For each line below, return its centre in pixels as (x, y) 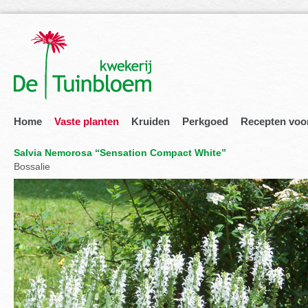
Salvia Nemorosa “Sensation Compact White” (120, 153)
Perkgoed (205, 121)
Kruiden (151, 121)
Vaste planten (87, 121)
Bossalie (32, 166)
